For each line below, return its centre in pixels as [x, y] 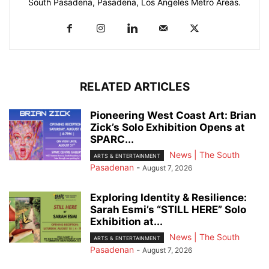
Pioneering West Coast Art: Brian [173, 116]
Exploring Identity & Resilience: [168, 198]
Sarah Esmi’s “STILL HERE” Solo [168, 210]
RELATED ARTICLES [134, 87]
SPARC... [112, 140]
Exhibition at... [126, 222]
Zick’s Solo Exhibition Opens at [168, 128]
